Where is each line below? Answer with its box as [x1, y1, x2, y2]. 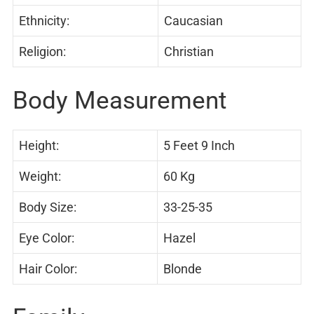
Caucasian [164, 13, 223, 29]
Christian [164, 44, 214, 60]
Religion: [19, 44, 66, 60]
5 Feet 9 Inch [163, 138, 235, 153]
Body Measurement [13, 86, 226, 116]
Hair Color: [19, 261, 77, 277]
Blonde [163, 261, 202, 277]
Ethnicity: [19, 13, 69, 29]
